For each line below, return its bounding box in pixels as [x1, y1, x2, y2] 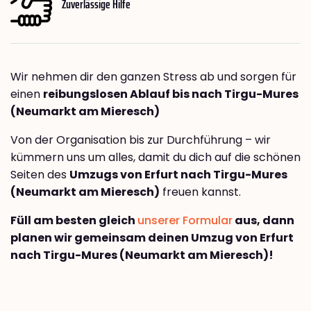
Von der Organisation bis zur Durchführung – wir [10, 132, 271, 149]
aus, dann [233, 212, 294, 229]
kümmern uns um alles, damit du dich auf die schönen [10, 149, 301, 166]
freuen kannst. [160, 184, 241, 201]
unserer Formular [137, 212, 233, 229]
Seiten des [10, 167, 69, 183]
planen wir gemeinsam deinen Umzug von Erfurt [10, 230, 294, 246]
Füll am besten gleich [10, 212, 137, 229]
